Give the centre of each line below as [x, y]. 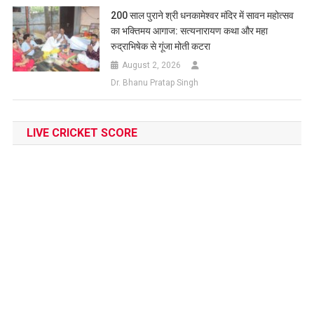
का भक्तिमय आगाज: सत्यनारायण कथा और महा [190, 31]
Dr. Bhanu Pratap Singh [155, 83]
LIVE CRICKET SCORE [82, 133]
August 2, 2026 [152, 66]
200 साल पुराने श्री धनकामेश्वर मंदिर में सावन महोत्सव [203, 16]
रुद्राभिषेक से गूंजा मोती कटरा [161, 47]
